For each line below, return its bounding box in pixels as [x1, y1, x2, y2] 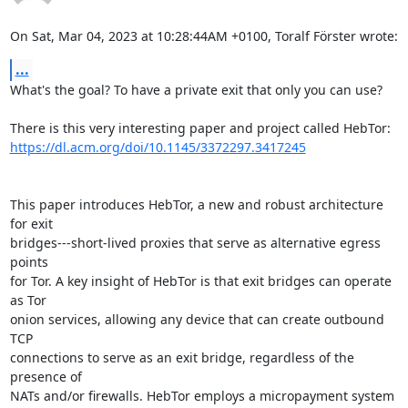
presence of [9, 368, 82, 385]
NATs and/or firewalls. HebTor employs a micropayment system [9, 387, 394, 404]
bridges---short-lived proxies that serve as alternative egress [9, 234, 381, 251]
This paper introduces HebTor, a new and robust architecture [9, 196, 383, 213]
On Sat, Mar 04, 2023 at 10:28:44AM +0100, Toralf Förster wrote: [9, 27, 398, 45]
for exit [9, 215, 53, 232]
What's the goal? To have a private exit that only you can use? [9, 81, 382, 98]
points [9, 253, 48, 270]
